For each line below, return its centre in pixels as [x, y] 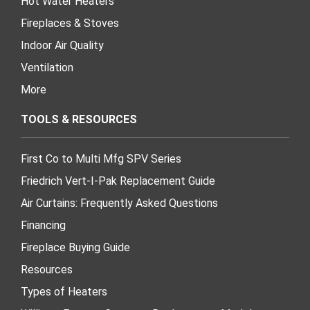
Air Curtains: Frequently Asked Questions [119, 203]
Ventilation [47, 67]
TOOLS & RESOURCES [79, 119]
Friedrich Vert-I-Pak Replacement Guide [118, 181]
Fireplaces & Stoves [70, 23]
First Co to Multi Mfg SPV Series [101, 158]
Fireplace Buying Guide [75, 247]
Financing [43, 225]
